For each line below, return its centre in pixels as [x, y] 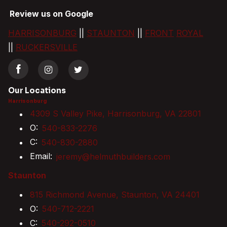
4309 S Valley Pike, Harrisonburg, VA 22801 [116, 114]
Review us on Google [52, 14]
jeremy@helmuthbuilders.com [113, 156]
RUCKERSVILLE [47, 47]
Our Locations [37, 91]
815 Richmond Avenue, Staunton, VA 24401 [115, 194]
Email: [43, 156]
